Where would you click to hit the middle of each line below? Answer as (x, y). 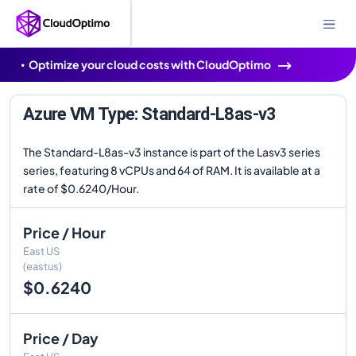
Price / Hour (64, 232)
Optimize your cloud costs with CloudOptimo (150, 64)
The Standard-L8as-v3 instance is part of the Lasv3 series (172, 152)
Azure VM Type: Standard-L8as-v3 (150, 114)
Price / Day (61, 338)
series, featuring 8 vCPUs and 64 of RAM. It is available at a (172, 170)
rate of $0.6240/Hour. (81, 188)
